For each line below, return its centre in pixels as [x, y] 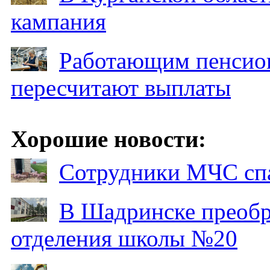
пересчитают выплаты [121, 87]
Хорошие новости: [108, 139]
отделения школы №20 [124, 238]
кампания [58, 21]
